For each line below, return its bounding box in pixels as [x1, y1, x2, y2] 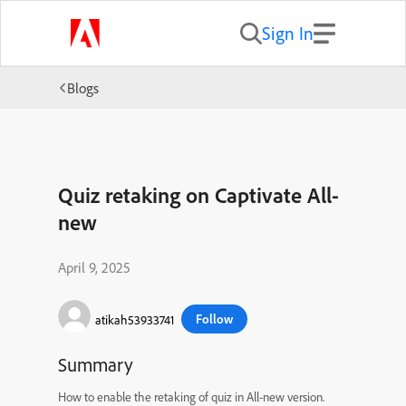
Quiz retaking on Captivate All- [58, 181, 339, 208]
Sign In [261, 22, 314, 44]
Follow [196, 310, 233, 327]
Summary [58, 353, 133, 376]
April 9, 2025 [58, 258, 130, 276]
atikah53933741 [95, 312, 174, 328]
